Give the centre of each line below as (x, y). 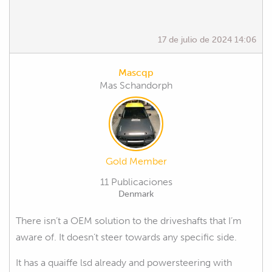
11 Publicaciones (136, 182)
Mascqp (136, 72)
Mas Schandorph (136, 85)
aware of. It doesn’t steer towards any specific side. (126, 237)
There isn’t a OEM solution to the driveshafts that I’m (129, 220)
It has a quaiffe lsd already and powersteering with (124, 262)
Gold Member (136, 161)
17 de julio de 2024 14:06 (207, 39)
